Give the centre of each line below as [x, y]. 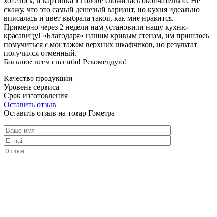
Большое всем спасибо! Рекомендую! [65, 62]
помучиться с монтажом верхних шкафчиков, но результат [101, 44]
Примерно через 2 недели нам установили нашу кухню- [97, 27]
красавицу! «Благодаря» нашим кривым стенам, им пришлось [107, 35]
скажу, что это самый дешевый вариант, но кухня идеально [102, 9]
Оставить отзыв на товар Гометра [59, 113]
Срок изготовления [36, 95]
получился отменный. [40, 53]
